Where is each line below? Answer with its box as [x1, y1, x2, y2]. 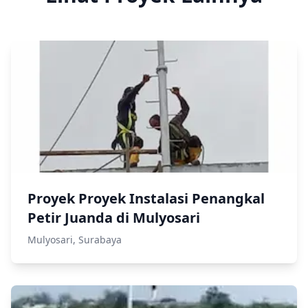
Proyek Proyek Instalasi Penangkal [27, 188, 265, 208]
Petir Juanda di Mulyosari [27, 208, 200, 227]
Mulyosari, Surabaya [27, 232, 122, 246]
